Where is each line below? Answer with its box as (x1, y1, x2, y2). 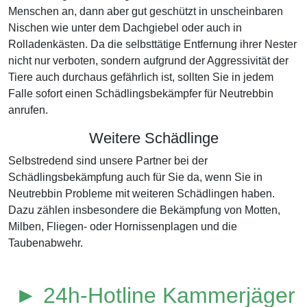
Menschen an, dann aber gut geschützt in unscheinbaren (8, 5, 283, 17)
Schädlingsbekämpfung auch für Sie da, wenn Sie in (8, 171, 262, 183)
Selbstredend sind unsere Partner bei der (8, 155, 208, 167)
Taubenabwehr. (8, 237, 83, 249)
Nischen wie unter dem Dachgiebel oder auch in (8, 22, 242, 34)
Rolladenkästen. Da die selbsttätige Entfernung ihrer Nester (8, 38, 297, 50)
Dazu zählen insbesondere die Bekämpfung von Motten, (8, 204, 280, 216)
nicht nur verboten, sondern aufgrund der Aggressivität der (8, 55, 288, 66)
